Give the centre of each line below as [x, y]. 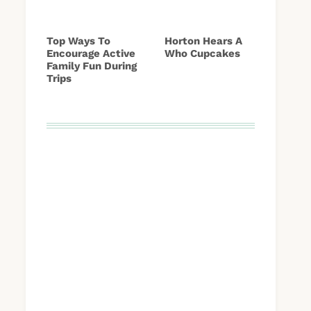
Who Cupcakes [202, 53]
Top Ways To [78, 41]
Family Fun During [92, 66]
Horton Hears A [203, 41]
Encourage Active [91, 53]
